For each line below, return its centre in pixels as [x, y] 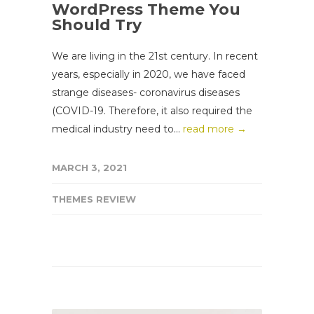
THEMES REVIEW [94, 199]
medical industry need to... [117, 129]
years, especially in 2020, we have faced [149, 74]
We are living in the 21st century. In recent [155, 56]
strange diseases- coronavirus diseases [146, 92]
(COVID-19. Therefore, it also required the [152, 110]
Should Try [97, 25]
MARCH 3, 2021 [89, 167]
